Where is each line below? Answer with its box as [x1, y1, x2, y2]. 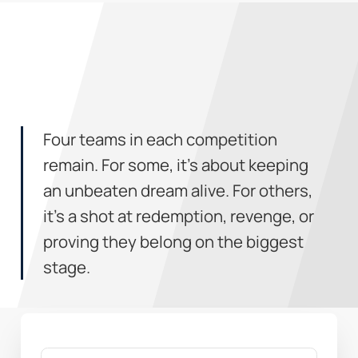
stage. [43, 255, 91, 278]
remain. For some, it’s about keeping [43, 153, 309, 176]
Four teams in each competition [43, 127, 278, 150]
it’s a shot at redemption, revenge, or [43, 204, 315, 227]
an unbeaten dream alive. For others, [43, 178, 313, 201]
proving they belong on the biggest [43, 229, 304, 253]
